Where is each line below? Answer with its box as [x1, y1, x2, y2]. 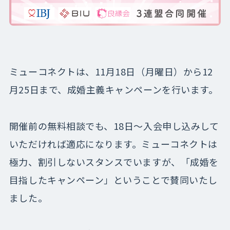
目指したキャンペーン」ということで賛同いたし [9, 172, 218, 186]
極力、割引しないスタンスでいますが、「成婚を [9, 155, 219, 168]
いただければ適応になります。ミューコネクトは [9, 137, 218, 150]
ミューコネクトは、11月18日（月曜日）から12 [9, 65, 213, 78]
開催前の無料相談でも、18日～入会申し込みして [9, 119, 219, 132]
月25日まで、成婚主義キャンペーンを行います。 [9, 83, 218, 96]
